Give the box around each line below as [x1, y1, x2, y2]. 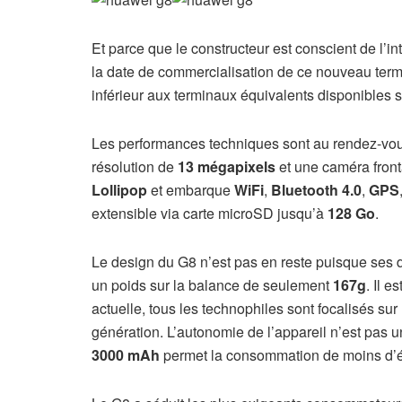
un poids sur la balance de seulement [92, 274, 329, 295]
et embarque [147, 179, 234, 200]
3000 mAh [92, 344, 160, 365]
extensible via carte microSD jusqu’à [92, 202, 328, 223]
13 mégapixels [178, 155, 275, 177]
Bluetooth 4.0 [267, 179, 362, 200]
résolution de [92, 155, 178, 177]
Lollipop [92, 179, 147, 200]
